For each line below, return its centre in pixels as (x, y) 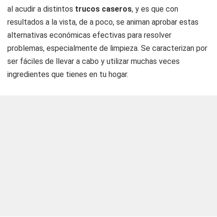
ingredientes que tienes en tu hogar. (68, 74)
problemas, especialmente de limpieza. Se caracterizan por (107, 48)
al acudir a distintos (41, 9)
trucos (87, 9)
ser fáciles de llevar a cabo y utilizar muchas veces (93, 61)
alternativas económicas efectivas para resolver (89, 35)
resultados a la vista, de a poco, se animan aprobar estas (103, 22)
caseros (117, 9)
